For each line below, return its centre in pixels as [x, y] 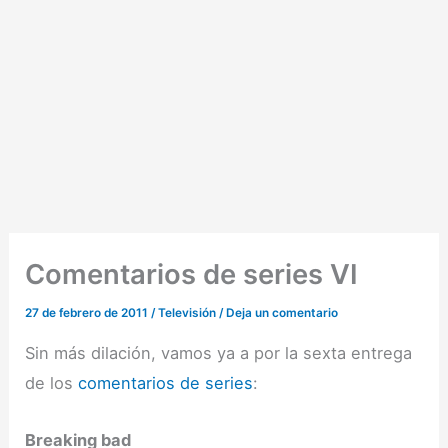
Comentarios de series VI [192, 274]
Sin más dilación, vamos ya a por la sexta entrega [219, 353]
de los [52, 383]
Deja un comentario [282, 313]
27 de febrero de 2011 [88, 313]
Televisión [187, 313]
